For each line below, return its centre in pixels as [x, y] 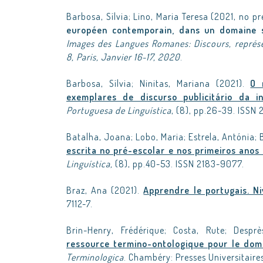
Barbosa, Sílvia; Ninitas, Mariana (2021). [159, 83]
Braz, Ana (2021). [105, 190]
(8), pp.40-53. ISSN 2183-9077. [180, 164]
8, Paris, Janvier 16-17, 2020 [123, 57]
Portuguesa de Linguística [119, 110]
